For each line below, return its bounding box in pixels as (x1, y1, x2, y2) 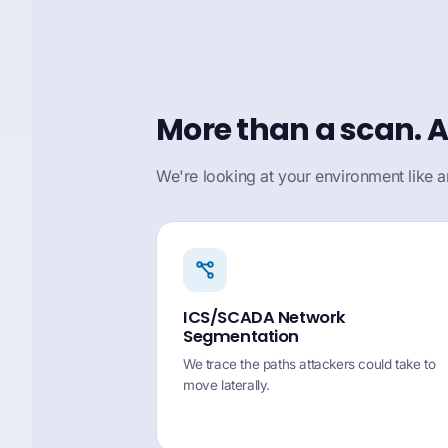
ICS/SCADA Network (183, 306, 346, 329)
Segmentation (183, 325, 300, 348)
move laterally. (183, 377, 270, 393)
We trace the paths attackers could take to (183, 356, 436, 372)
